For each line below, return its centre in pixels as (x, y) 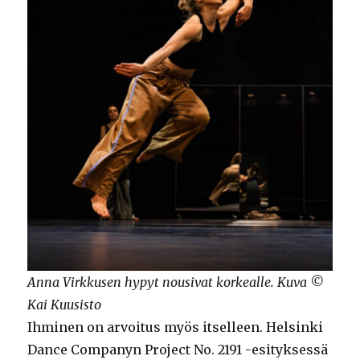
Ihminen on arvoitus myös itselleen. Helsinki (176, 327)
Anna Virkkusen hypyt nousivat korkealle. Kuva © (176, 282)
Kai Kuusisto (65, 305)
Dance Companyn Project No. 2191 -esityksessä (178, 350)
